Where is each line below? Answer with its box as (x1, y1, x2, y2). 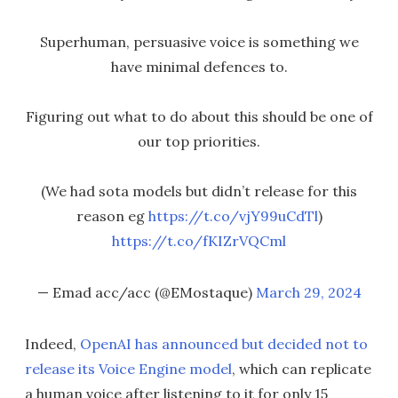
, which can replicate (232, 360, 371, 378)
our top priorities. (138, 132, 260, 151)
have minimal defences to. (110, 58, 288, 76)
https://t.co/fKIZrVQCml (112, 232, 286, 251)
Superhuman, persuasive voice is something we (39, 33, 359, 52)
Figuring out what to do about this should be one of (25, 107, 373, 126)
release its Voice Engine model (25, 360, 232, 378)
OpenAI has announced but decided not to (80, 335, 368, 354)
